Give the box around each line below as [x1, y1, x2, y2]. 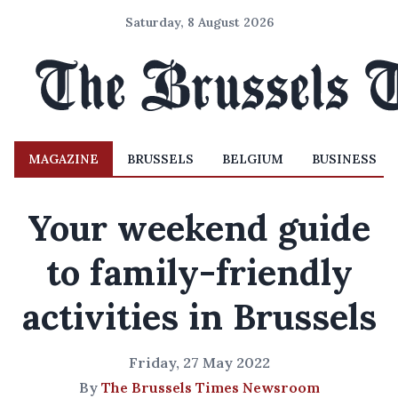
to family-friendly [45, 250, 353, 295]
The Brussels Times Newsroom [100, 378, 320, 396]
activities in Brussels [21, 294, 377, 339]
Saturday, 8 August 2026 [124, 14, 274, 30]
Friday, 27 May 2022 [128, 354, 270, 371]
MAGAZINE [28, 151, 99, 167]
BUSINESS [312, 151, 377, 167]
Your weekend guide [28, 205, 370, 251]
